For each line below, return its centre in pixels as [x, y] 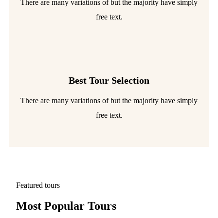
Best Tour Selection [109, 80]
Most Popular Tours [66, 206]
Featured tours [38, 185]
